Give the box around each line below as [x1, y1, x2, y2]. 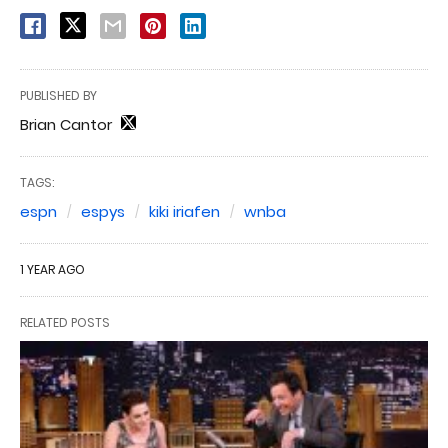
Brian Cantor [20, 113, 112, 135]
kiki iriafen [149, 200, 220, 222]
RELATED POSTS [20, 313, 110, 331]
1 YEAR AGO [20, 260, 85, 278]
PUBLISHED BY [20, 86, 97, 104]
